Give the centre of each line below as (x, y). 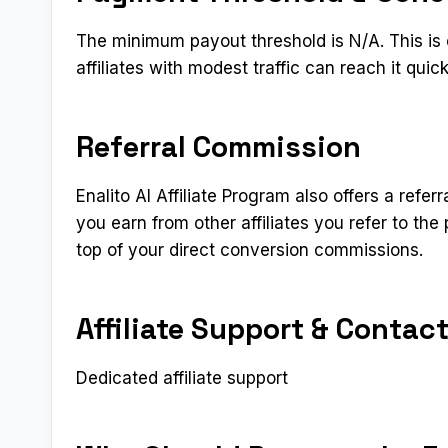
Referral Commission (218, 147)
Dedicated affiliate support (182, 377)
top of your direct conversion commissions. (249, 249)
